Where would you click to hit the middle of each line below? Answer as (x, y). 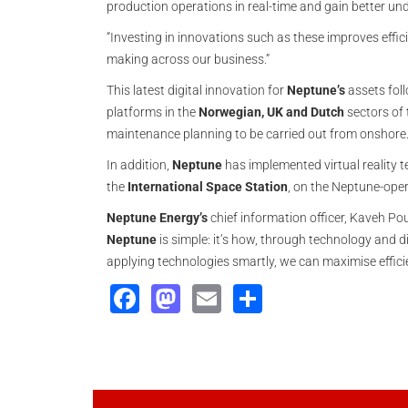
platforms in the (151, 112)
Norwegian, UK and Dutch (270, 112)
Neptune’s (316, 90)
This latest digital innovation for (197, 90)
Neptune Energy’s (157, 218)
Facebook (207, 296)
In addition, (139, 165)
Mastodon (249, 296)
